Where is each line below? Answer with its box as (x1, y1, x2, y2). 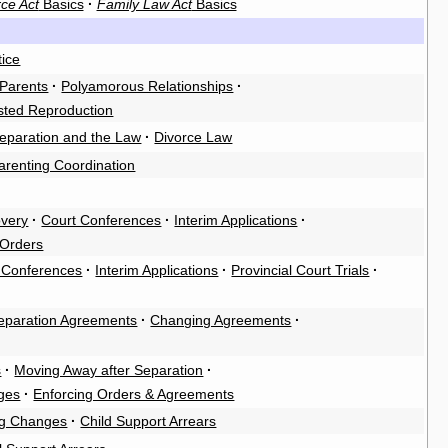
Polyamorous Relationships (61, 78, 234, 95)
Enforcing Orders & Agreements (33, 386, 235, 403)
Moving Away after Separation (14, 362, 204, 379)
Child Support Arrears (80, 413, 217, 430)
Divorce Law (154, 129, 233, 146)
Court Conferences (41, 212, 162, 229)
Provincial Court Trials (231, 262, 370, 279)
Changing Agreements (150, 312, 292, 329)
